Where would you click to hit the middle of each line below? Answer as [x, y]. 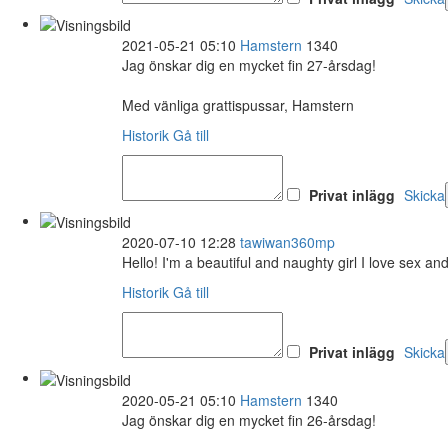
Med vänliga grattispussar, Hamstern [238, 104]
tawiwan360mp [287, 242]
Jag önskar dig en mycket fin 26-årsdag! [249, 419]
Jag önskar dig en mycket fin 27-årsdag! [249, 64]
